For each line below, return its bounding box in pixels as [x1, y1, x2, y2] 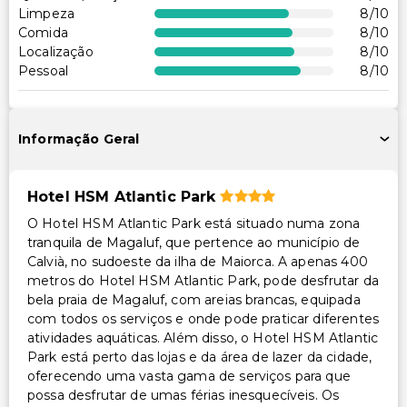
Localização [18, 43, 94, 60]
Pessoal [18, 62, 69, 79]
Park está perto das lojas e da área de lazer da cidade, [27, 348, 372, 365]
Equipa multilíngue [41, 55, 163, 72]
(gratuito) [41, 99, 101, 115]
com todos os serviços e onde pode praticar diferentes [27, 310, 379, 327]
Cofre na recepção [41, 31, 160, 47]
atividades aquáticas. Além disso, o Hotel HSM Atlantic [27, 329, 379, 346]
